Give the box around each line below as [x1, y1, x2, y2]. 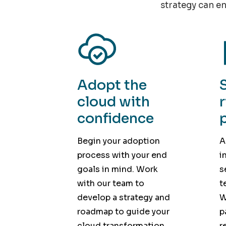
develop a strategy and [77, 192, 170, 203]
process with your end [77, 149, 167, 160]
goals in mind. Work [77, 163, 158, 175]
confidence [77, 110, 154, 128]
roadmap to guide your [77, 206, 169, 217]
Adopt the [77, 77, 147, 94]
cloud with [77, 93, 150, 111]
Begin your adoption [77, 135, 160, 146]
